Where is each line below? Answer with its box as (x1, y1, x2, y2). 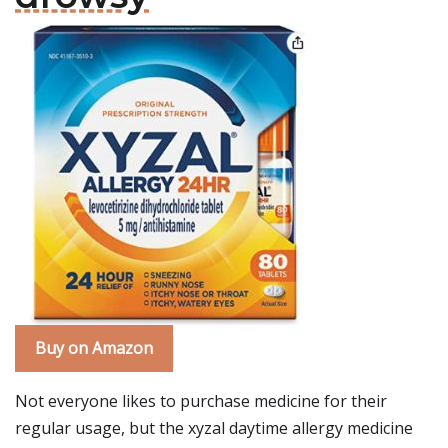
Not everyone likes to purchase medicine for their (15, 390, 387, 412)
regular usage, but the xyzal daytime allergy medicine (15, 417, 413, 439)
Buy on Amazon (35, 337, 153, 359)
